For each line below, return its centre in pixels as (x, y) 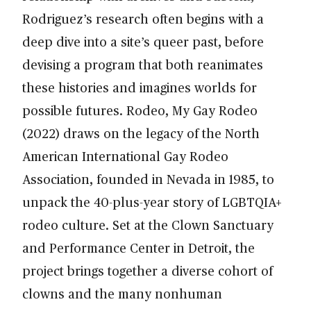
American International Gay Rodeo (125, 155)
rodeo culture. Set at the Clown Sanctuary (148, 224)
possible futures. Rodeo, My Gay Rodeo (140, 110)
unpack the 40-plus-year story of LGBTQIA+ (152, 201)
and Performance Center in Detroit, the (138, 247)
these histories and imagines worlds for (140, 87)
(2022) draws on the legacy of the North (141, 133)
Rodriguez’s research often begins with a (143, 18)
